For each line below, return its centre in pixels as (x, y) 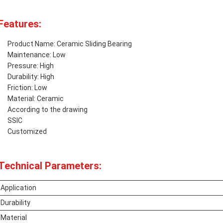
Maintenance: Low (37, 55)
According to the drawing (48, 110)
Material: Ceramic (36, 99)
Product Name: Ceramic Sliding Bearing (70, 44)
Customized (27, 131)
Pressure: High (31, 66)
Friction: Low (27, 88)
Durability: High (31, 77)
